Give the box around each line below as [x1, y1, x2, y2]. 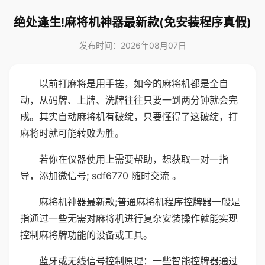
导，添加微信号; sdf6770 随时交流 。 [20, 170, 182, 182]
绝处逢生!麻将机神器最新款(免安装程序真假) [14, 15, 251, 30]
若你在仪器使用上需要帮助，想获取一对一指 [39, 153, 228, 165]
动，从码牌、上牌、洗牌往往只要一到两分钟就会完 [20, 94, 238, 106]
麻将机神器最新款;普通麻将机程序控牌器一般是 [39, 196, 240, 208]
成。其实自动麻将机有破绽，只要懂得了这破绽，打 [20, 111, 238, 122]
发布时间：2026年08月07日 [79, 40, 186, 50]
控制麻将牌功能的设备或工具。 [20, 229, 153, 241]
